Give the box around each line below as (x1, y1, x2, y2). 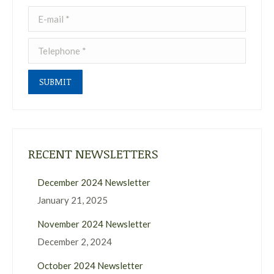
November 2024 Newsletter (37, 218, 151, 230)
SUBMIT (39, 76, 72, 88)
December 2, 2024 (37, 236, 112, 248)
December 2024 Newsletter (37, 177, 150, 188)
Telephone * (28, 40, 76, 51)
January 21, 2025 (37, 194, 108, 206)
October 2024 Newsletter (37, 260, 143, 272)
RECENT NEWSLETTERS (28, 145, 158, 163)
